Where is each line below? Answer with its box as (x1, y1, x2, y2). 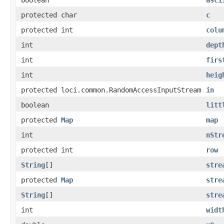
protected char (21, 10, 77, 19)
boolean (21, 100, 49, 109)
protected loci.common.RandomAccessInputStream (21, 85, 201, 94)
